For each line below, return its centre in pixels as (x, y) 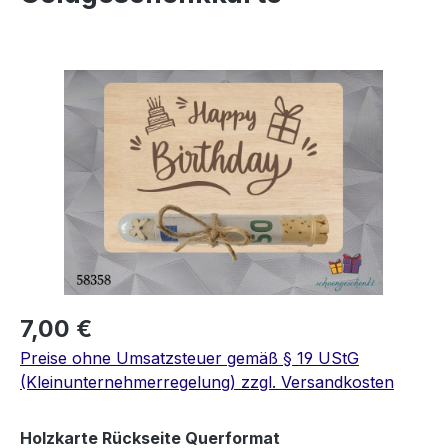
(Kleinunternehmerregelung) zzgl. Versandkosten (207, 382)
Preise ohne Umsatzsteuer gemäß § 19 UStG (189, 358)
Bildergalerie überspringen (119, 81)
